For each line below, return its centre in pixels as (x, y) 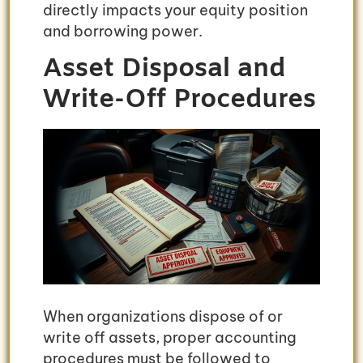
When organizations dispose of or (163, 317)
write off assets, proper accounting (170, 338)
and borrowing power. (123, 32)
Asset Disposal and (164, 69)
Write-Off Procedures (179, 100)
